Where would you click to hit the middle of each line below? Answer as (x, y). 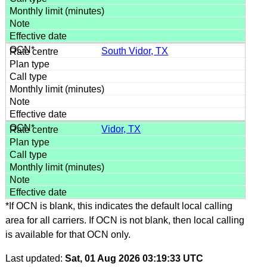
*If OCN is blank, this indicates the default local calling (119, 206)
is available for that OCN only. (68, 234)
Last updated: (35, 258)
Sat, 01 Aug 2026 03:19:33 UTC (134, 258)
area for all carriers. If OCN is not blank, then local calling (125, 220)
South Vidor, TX (135, 51)
